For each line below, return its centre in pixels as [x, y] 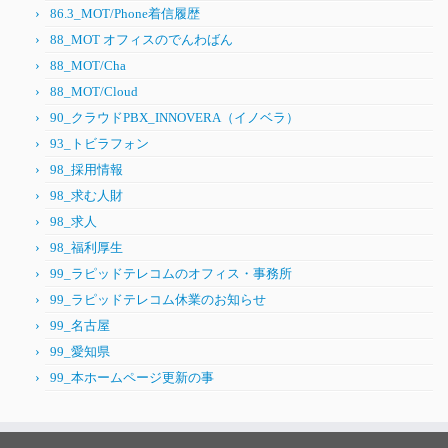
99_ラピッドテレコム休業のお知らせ [158, 299]
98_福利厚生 [86, 247]
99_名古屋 [80, 325]
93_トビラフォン [99, 143]
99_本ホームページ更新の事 [132, 377]
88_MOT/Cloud [94, 91]
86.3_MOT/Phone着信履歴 [125, 13]
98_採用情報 [86, 169]
